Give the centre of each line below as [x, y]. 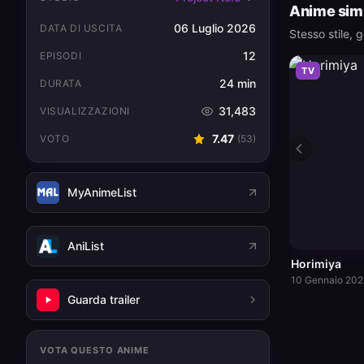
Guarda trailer [104, 299]
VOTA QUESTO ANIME [95, 350]
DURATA [61, 83]
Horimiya [316, 263]
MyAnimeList [102, 192]
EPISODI [61, 56]
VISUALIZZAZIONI [85, 111]
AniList [86, 246]
